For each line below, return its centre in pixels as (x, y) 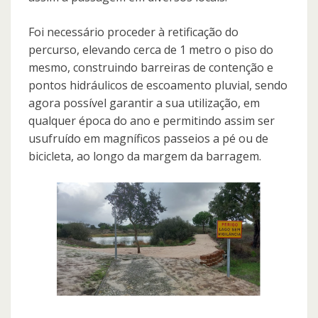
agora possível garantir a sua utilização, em (144, 103)
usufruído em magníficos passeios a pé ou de (148, 139)
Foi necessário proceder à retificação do (133, 32)
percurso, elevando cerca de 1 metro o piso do (151, 50)
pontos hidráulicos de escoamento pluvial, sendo (158, 86)
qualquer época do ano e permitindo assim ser (152, 121)
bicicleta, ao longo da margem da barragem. (145, 157)
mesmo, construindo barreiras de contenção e (151, 68)
